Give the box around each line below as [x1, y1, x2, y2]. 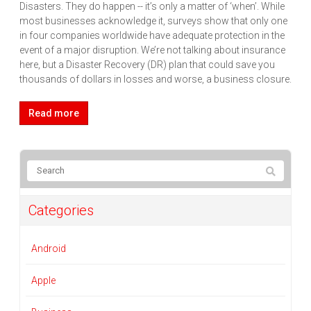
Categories [28, 201, 94, 219]
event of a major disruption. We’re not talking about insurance [19, 44, 285, 56]
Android [31, 242, 66, 254]
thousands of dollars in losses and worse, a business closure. [19, 73, 292, 85]
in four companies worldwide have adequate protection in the [19, 29, 285, 41]
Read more [28, 107, 79, 119]
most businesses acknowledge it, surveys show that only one [19, 15, 287, 26]
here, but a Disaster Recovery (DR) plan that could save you [19, 58, 275, 70]
